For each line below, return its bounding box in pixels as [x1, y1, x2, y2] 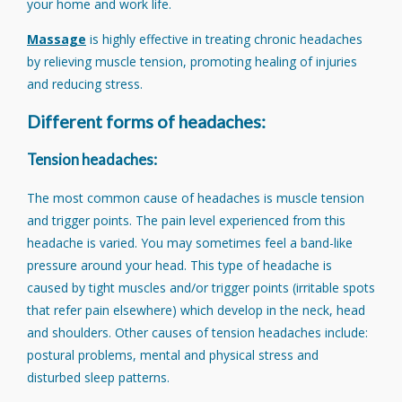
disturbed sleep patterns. [27, 368, 170, 386]
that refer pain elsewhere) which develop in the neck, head [27, 301, 365, 319]
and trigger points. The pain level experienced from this [27, 211, 345, 229]
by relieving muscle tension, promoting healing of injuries [27, 53, 357, 70]
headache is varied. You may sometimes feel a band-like [27, 233, 353, 251]
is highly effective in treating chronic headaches [86, 31, 363, 48]
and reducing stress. [27, 75, 143, 92]
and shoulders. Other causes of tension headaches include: [27, 323, 368, 341]
